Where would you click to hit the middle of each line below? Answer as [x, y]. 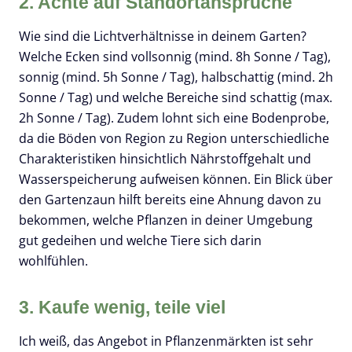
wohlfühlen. [53, 260]
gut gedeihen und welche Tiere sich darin [140, 240]
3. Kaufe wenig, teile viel [125, 307]
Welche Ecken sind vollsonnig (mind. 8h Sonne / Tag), [175, 56]
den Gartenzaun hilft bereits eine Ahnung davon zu [170, 199]
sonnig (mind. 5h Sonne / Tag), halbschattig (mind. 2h [176, 77]
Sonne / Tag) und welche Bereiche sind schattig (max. [176, 97]
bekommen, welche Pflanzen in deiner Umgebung [166, 220]
